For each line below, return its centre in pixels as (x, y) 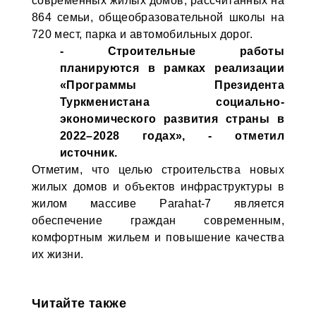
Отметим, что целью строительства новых (158, 170)
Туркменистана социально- (172, 102)
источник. (89, 153)
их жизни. (57, 254)
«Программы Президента (172, 85)
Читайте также (79, 303)
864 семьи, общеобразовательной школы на (158, 17)
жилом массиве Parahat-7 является (158, 203)
